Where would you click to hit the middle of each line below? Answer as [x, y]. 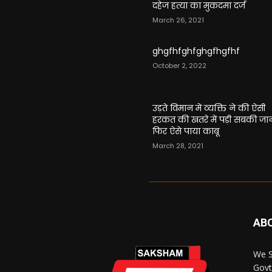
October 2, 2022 [180, 66]
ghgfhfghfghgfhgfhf [196, 51]
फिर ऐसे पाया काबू [186, 131]
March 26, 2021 [178, 20]
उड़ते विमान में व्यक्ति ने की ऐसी [209, 108]
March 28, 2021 [178, 146]
